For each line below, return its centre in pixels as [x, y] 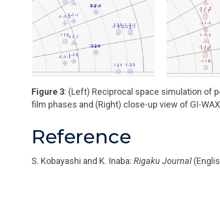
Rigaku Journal [163, 161]
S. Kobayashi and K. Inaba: [82, 161]
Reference [81, 136]
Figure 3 [48, 91]
